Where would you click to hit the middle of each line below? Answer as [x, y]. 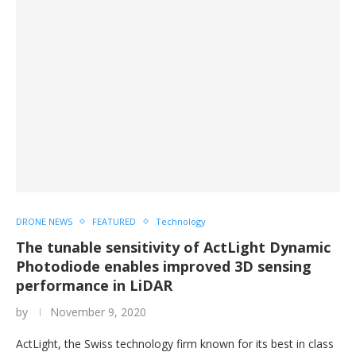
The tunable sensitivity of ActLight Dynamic [173, 247]
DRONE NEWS [44, 221]
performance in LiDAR [94, 285]
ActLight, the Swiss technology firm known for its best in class [175, 344]
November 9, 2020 [98, 312]
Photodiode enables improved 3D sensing [164, 266]
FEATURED [114, 221]
